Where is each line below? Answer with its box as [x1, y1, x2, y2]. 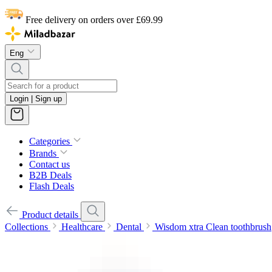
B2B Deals [29, 170, 72, 181]
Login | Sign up [10, 94, 62, 104]
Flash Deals [29, 181, 74, 192]
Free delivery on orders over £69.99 [25, 15, 163, 25]
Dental [116, 222, 141, 233]
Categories [29, 136, 70, 147]
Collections [5, 222, 48, 233]
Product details [22, 209, 78, 220]
